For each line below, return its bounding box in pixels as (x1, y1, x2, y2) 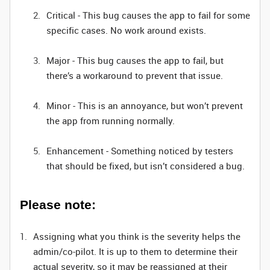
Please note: (20, 198, 96, 212)
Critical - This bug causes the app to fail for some (46, 9, 250, 21)
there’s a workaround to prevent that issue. (46, 69, 223, 81)
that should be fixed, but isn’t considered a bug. (46, 160, 245, 172)
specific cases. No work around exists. (46, 24, 206, 36)
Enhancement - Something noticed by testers (46, 145, 233, 157)
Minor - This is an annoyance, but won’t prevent (46, 99, 243, 111)
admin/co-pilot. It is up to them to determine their (33, 245, 237, 257)
